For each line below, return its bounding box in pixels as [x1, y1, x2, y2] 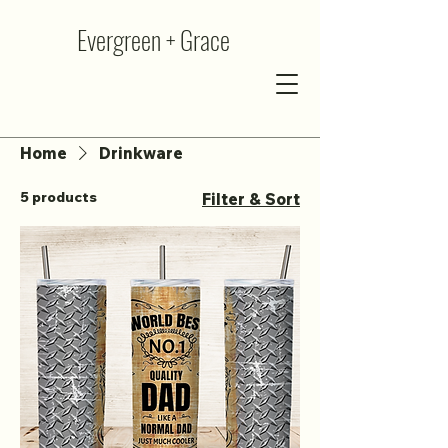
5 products [20, 188, 97, 206]
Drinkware [99, 143, 183, 163]
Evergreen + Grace [77, 20, 230, 59]
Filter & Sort [202, 189, 300, 209]
